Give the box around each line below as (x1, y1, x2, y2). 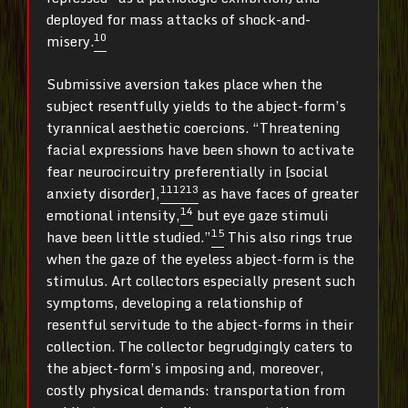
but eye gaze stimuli (193, 203, 329, 226)
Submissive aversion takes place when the (46, 72, 322, 95)
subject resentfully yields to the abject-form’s (46, 94, 346, 117)
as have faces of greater (199, 181, 359, 204)
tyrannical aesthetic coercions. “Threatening (46, 116, 340, 138)
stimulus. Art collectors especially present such (46, 269, 355, 291)
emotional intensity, (46, 203, 180, 226)
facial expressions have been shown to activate (46, 138, 354, 160)
